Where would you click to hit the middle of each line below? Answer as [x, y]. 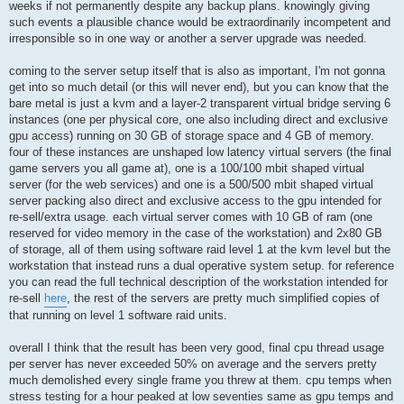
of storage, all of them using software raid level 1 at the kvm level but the [200, 250]
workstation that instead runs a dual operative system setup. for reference [202, 266]
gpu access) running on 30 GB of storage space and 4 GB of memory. [192, 136]
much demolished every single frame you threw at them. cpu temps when [200, 381]
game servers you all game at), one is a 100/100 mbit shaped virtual [187, 169]
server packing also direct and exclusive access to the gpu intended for [195, 201]
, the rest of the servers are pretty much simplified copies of [223, 298]
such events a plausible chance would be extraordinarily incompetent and [200, 23]
